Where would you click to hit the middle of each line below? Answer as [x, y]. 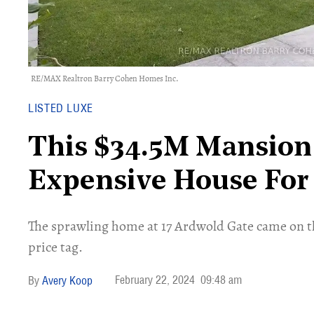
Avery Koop [67, 280]
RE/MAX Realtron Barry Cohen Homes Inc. [105, 78]
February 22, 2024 [155, 280]
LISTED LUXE [61, 108]
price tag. [55, 247]
